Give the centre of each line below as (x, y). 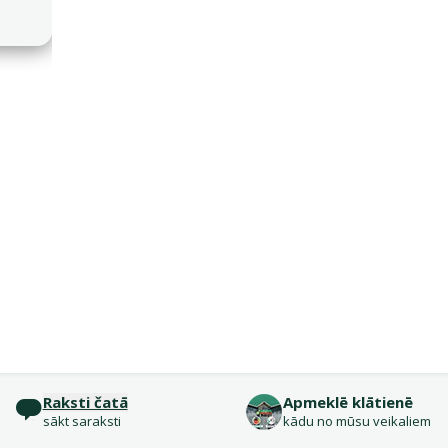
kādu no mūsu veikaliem (356, 421)
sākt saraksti (81, 421)
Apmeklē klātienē (347, 402)
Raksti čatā (85, 402)
